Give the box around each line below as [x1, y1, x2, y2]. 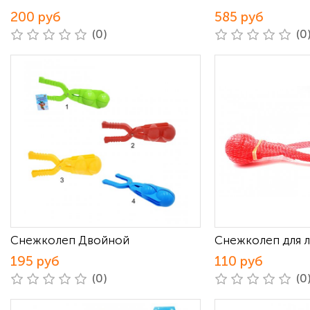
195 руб [10, 253, 60, 269]
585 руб [215, 9, 264, 25]
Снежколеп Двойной [10, 233, 129, 247]
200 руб [10, 9, 61, 25]
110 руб [215, 253, 263, 269]
